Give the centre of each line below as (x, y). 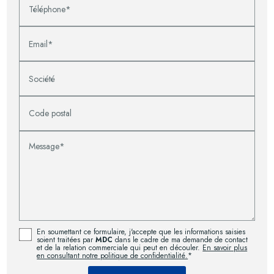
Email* (41, 44)
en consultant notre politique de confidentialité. (113, 255)
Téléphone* (50, 9)
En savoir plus (225, 247)
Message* (47, 146)
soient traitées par (66, 239)
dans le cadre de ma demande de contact (180, 239)
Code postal (50, 113)
